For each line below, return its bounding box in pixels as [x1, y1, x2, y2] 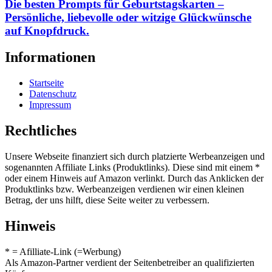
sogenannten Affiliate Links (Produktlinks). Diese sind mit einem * [5, 162, 260, 173]
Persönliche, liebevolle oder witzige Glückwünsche [5, 10, 251, 24]
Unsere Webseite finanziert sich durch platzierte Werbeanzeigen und [5, 151, 265, 162]
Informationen [5, 49, 95, 66]
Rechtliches [5, 123, 76, 139]
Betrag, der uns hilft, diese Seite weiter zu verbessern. [5, 195, 209, 206]
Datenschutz [29, 89, 76, 100]
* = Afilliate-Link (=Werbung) [5, 246, 121, 257]
